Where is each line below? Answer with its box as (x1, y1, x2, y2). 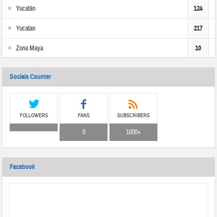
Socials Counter (10, 73, 51, 81)
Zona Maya (16, 44, 44, 53)
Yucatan (16, 24, 36, 33)
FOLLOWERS (19, 112, 48, 120)
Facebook (10, 163, 35, 171)
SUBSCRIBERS (117, 112, 150, 120)
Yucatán (16, 4, 36, 14)
